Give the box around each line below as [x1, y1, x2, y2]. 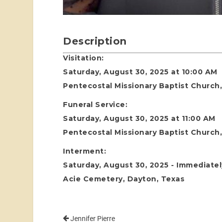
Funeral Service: [63, 100, 128, 109]
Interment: [63, 146, 107, 156]
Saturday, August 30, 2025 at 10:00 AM [63, 67, 218, 76]
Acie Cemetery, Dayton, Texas [63, 174, 185, 183]
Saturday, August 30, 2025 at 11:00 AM [63, 113, 216, 123]
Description [63, 35, 127, 47]
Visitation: [63, 53, 104, 62]
